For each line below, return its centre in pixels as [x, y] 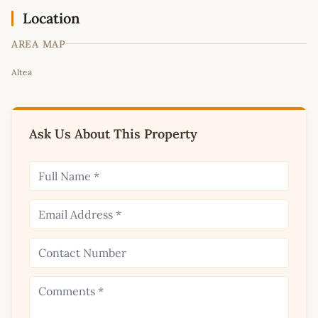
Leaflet [165, 56]
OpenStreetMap [225, 56]
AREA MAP [39, 44]
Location [51, 18]
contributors [279, 56]
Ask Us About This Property [113, 133]
